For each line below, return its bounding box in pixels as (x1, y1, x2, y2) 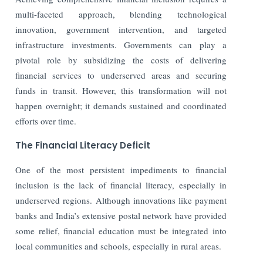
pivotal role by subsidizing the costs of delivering (15, 53, 227, 66)
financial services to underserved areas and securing (15, 69, 227, 81)
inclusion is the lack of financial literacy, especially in (15, 178, 227, 191)
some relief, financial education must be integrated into (15, 224, 227, 237)
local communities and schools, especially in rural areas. (15, 240, 222, 252)
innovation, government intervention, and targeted (15, 23, 227, 35)
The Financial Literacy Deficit (15, 139, 151, 151)
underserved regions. (15, 194, 96, 206)
